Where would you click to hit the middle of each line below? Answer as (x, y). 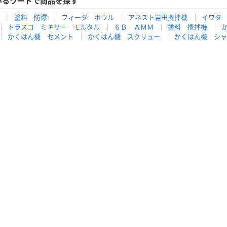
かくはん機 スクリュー (124, 37)
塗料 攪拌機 (187, 27)
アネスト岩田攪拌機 (158, 17)
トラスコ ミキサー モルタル (54, 27)
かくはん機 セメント (41, 37)
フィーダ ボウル (88, 17)
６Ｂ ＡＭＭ (134, 27)
